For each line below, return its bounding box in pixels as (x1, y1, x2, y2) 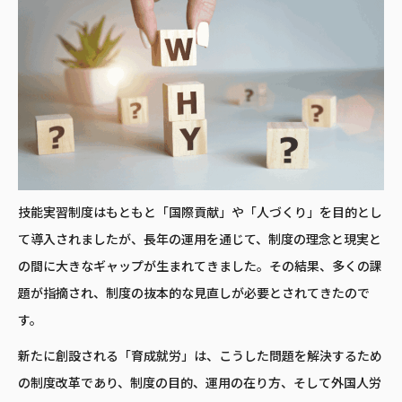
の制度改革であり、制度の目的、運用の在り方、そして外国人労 (18, 375, 381, 392)
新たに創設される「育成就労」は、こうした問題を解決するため (18, 348, 382, 365)
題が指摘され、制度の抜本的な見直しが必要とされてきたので (18, 285, 370, 302)
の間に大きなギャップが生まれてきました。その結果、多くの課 (18, 258, 382, 275)
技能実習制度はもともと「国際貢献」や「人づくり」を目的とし (18, 205, 382, 222)
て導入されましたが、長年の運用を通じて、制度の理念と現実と (18, 232, 381, 249)
